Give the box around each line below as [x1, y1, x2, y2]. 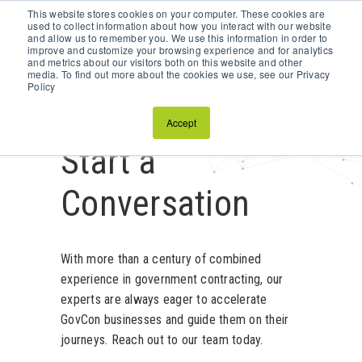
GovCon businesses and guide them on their [61, 312, 289, 327]
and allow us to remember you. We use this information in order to [27, 31, 328, 44]
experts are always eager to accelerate [61, 292, 267, 307]
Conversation [61, 183, 250, 225]
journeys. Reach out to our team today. [61, 332, 263, 347]
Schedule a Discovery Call [8, 8, 150, 23]
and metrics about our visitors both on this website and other [27, 55, 303, 69]
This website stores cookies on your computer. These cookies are [27, 6, 325, 20]
